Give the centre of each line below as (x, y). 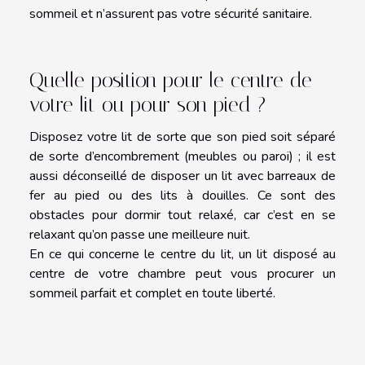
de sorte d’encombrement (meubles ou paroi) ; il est (182, 156)
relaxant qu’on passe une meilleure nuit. (140, 234)
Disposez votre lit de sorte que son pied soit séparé (182, 136)
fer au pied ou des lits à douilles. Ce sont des (182, 195)
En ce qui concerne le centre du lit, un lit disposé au (182, 254)
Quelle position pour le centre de (171, 80)
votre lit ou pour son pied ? (147, 104)
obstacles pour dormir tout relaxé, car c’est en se (182, 215)
